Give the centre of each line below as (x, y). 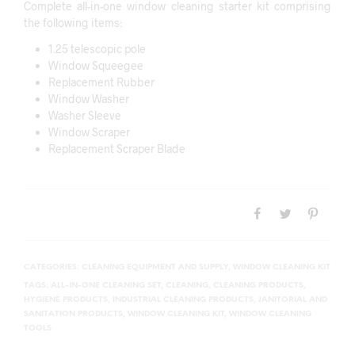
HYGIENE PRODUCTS (66, 300)
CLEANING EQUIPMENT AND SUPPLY (155, 267)
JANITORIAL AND (293, 300)
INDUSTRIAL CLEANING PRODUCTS (183, 300)
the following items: (73, 22)
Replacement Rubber (101, 82)
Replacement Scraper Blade (116, 148)
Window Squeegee (95, 65)
